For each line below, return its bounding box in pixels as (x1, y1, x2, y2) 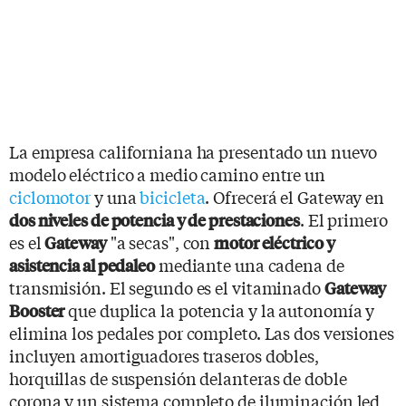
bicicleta (140, 184, 206, 208)
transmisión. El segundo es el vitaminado (9, 275, 324, 299)
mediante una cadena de (154, 252, 344, 276)
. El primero (299, 207, 388, 231)
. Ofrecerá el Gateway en (205, 184, 385, 208)
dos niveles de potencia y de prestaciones (9, 208, 300, 231)
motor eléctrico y (214, 230, 335, 254)
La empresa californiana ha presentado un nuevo (9, 139, 378, 163)
